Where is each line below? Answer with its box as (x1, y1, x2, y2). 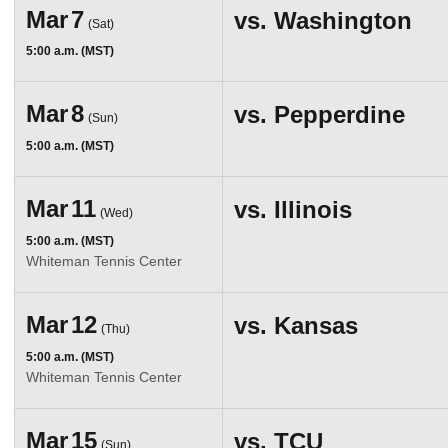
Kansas (273, 311, 358, 339)
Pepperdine (273, 101, 405, 129)
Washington (273, 6, 412, 34)
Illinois (273, 196, 352, 223)
